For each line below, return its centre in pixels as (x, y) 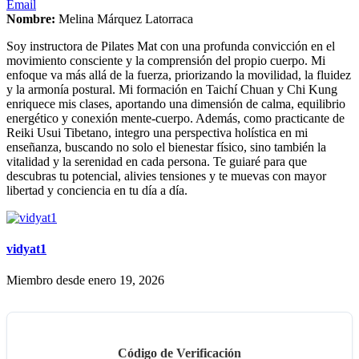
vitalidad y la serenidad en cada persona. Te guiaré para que (157, 161)
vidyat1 (26, 249)
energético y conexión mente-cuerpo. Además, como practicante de (175, 118)
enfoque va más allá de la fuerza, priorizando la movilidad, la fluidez (179, 75)
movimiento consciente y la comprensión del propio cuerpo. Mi (166, 60)
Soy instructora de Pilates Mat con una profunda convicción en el (171, 46)
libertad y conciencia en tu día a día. (97, 190)
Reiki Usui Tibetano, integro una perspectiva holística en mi (157, 132)
